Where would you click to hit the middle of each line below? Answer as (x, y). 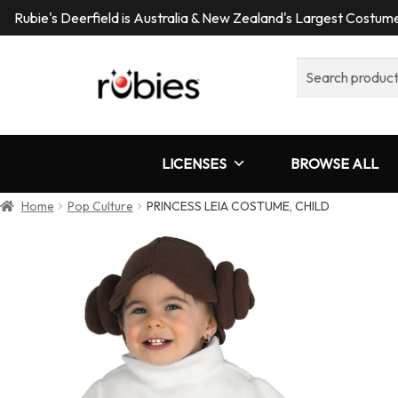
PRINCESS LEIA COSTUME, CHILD (238, 207)
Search (318, 68)
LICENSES (194, 163)
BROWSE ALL (334, 163)
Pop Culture (100, 207)
